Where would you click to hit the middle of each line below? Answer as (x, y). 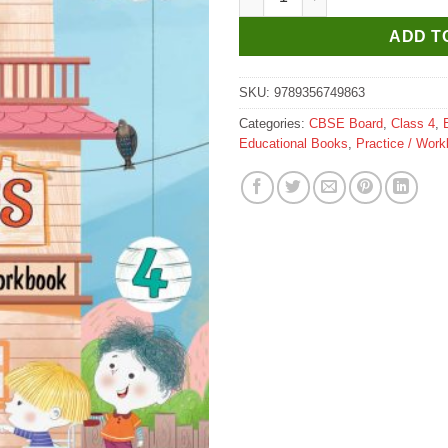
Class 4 (413, 123)
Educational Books (293, 143)
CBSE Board (346, 123)
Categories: (274, 123)
